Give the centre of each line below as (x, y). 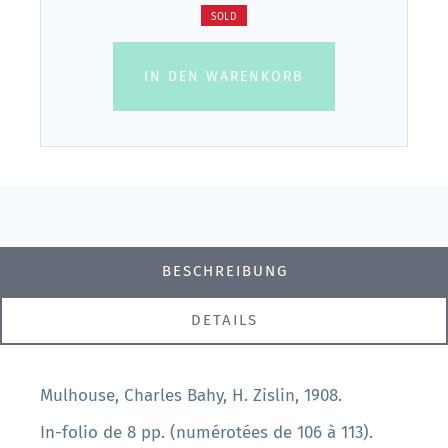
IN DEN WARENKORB (224, 76)
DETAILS (224, 320)
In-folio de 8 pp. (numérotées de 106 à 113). (206, 432)
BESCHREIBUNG (224, 271)
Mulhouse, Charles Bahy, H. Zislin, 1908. (191, 395)
